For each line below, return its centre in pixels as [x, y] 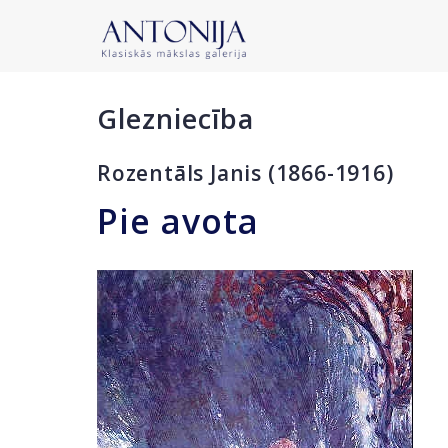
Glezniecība [175, 118]
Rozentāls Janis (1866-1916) [245, 173]
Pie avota [178, 221]
